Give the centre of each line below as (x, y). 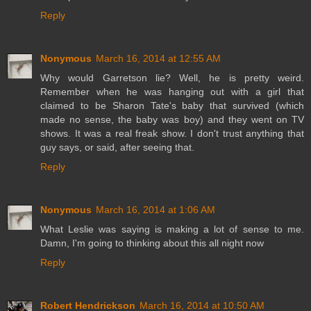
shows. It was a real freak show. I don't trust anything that (172, 134)
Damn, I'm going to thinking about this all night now (152, 243)
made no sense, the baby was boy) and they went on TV (172, 120)
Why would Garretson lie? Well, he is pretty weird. (172, 78)
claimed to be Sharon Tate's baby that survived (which (172, 106)
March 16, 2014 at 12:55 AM (158, 59)
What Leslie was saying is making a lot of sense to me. (172, 229)
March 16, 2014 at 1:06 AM (155, 210)
